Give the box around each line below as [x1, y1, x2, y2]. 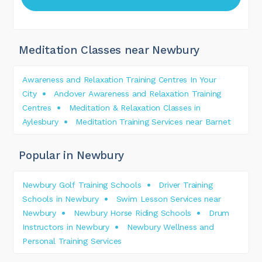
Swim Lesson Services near [116, 194, 221, 204]
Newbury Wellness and [126, 222, 214, 232]
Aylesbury [22, 116, 58, 126]
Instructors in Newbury [22, 222, 109, 232]
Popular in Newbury [19, 148, 125, 162]
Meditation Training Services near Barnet [75, 116, 231, 126]
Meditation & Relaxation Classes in [68, 102, 201, 112]
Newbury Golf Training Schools [22, 180, 142, 189]
